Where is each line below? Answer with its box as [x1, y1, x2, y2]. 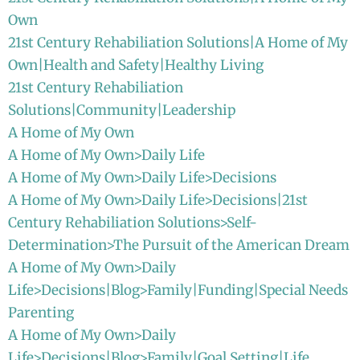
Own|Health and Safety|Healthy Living [8, 55, 264, 74]
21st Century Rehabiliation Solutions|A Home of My [8, 33, 348, 51]
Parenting [8, 303, 74, 321]
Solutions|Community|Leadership [8, 100, 235, 119]
